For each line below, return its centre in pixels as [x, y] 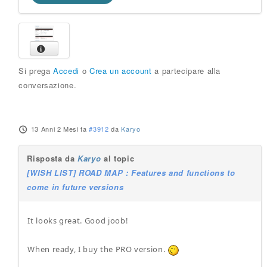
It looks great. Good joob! [78, 221]
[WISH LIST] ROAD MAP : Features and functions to [131, 173]
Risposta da [52, 159]
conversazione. [48, 85]
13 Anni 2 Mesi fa [59, 129]
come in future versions [75, 187]
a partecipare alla [186, 71]
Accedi [66, 71]
